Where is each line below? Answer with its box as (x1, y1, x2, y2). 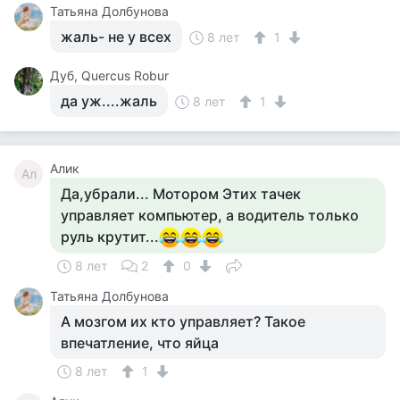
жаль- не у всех (61, 28, 171, 46)
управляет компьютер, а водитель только (61, 206, 359, 224)
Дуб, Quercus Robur (50, 68, 169, 83)
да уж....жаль (61, 92, 157, 110)
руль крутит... (61, 228, 159, 246)
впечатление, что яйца (61, 334, 219, 352)
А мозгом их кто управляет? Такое (61, 312, 305, 330)
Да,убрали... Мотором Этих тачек (61, 185, 301, 203)
